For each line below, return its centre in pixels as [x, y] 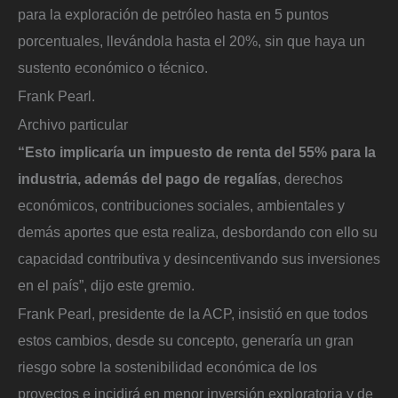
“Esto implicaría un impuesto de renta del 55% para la [197, 152]
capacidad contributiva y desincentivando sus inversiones [199, 259]
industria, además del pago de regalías [147, 179]
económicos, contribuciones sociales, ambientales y [181, 206]
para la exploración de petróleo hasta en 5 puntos [173, 15]
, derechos [310, 179]
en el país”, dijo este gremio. [106, 286]
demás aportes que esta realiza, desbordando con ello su [198, 232]
